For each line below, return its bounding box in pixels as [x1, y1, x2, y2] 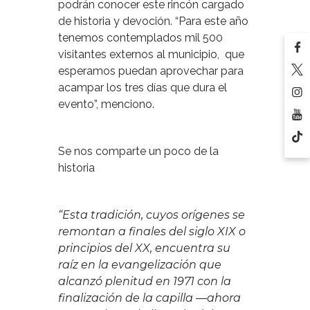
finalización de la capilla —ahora [58, 291, 241, 304]
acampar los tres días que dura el [58, 80, 227, 94]
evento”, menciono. [58, 97, 154, 111]
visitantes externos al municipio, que [58, 47, 244, 61]
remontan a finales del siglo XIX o [58, 224, 246, 238]
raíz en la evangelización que [58, 257, 221, 271]
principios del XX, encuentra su [58, 241, 230, 255]
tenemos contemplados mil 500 [58, 30, 223, 44]
